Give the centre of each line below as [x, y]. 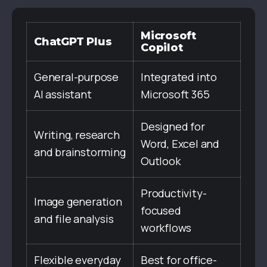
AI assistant [63, 94]
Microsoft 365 [175, 94]
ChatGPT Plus [73, 41]
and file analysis [74, 218]
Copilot [162, 47]
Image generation [78, 201]
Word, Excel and [180, 143]
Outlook [161, 161]
